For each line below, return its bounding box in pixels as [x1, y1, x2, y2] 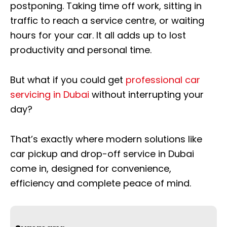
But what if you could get [10, 73, 126, 86]
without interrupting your [89, 88, 204, 101]
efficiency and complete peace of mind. [10, 176, 191, 190]
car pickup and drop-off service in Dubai [10, 147, 194, 160]
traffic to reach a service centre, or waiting [10, 14, 204, 27]
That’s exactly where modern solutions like [10, 132, 202, 145]
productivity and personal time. [10, 43, 152, 56]
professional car [126, 73, 200, 86]
